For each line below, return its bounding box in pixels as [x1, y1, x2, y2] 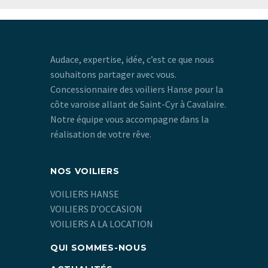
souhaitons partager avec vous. [50, 68, 176, 80]
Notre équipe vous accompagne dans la [50, 112, 209, 125]
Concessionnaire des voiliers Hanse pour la [50, 83, 223, 95]
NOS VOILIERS [50, 165, 120, 176]
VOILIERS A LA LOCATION [50, 218, 153, 230]
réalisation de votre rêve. [50, 127, 151, 140]
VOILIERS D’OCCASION [50, 203, 142, 215]
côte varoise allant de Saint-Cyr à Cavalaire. [50, 98, 226, 110]
